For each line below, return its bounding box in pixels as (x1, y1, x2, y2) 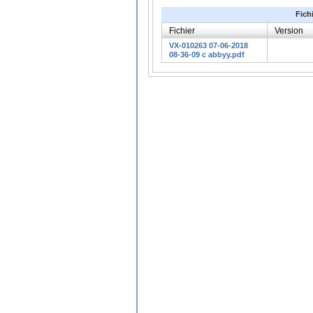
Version (275, 25, 303, 36)
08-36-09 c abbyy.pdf (169, 50, 245, 59)
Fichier (169, 25, 195, 36)
